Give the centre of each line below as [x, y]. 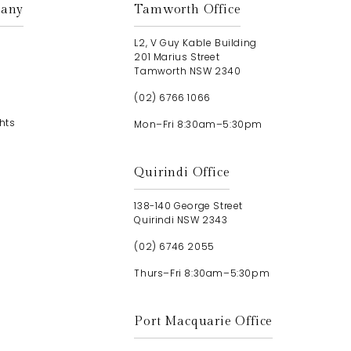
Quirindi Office [182, 173]
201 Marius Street [177, 57]
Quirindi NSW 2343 [181, 220]
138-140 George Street [188, 206]
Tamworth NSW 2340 [188, 71]
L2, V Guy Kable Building [195, 43]
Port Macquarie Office [204, 322]
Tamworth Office [188, 10]
